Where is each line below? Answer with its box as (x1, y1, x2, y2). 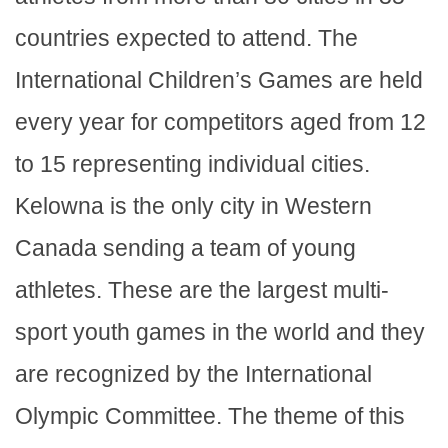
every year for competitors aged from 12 (15, 108, 426, 135)
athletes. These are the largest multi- (15, 276, 389, 303)
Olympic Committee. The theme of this (15, 402, 405, 429)
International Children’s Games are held (15, 66, 423, 93)
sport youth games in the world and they (15, 318, 425, 345)
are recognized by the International (15, 360, 372, 387)
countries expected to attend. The (15, 24, 358, 51)
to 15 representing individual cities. (15, 150, 370, 177)
